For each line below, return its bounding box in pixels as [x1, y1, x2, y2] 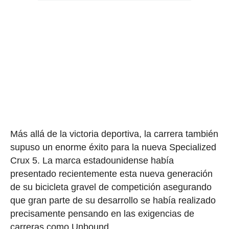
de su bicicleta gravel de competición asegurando [10, 182, 212, 193]
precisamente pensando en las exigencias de [10, 209, 194, 219]
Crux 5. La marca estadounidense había [10, 155, 174, 166]
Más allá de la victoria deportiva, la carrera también [10, 129, 218, 140]
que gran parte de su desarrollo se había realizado [10, 195, 216, 206]
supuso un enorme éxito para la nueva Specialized [10, 142, 216, 153]
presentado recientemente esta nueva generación [10, 169, 213, 179]
